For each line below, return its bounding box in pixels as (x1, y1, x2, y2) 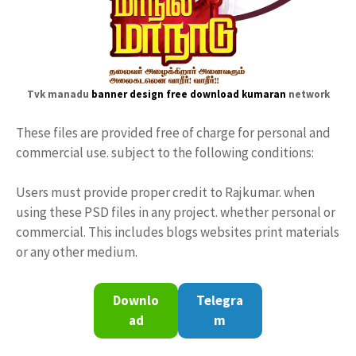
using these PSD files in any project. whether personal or (16, 203, 335, 221)
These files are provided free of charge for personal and (16, 123, 331, 141)
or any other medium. (16, 243, 137, 261)
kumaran (241, 87, 286, 101)
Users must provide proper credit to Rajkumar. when (16, 184, 315, 201)
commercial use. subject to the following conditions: (16, 143, 314, 161)
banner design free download (91, 87, 239, 101)
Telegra (196, 291, 244, 309)
